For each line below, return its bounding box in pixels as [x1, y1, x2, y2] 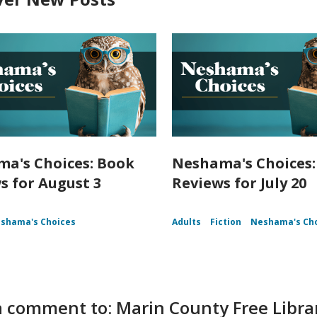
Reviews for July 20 [172, 173, 307, 193]
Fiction [210, 216, 242, 229]
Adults [172, 216, 202, 229]
